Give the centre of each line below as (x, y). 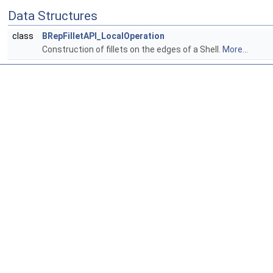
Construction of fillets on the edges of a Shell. (132, 50)
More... (235, 50)
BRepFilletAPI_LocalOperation (103, 36)
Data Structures (53, 16)
